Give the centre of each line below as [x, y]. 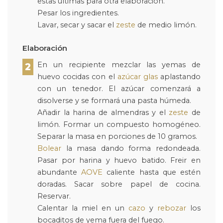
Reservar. [54, 196]
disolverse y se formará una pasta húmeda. [114, 101]
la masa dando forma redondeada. [131, 149]
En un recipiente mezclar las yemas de [119, 65]
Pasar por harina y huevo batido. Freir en [119, 161]
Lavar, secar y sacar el [77, 25]
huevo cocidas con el [77, 77]
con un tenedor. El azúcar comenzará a [119, 89]
